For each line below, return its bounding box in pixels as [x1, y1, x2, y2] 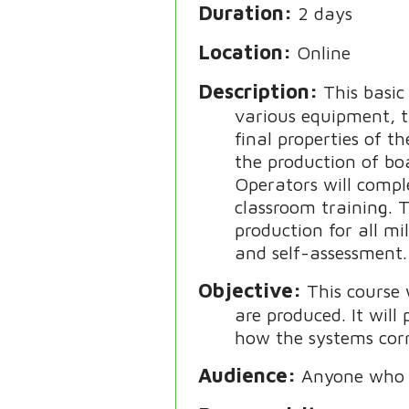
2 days [298, 3, 353, 25]
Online [297, 42, 351, 64]
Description [198, 79, 310, 104]
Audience [198, 363, 288, 388]
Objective [198, 278, 294, 303]
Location [198, 40, 284, 65]
